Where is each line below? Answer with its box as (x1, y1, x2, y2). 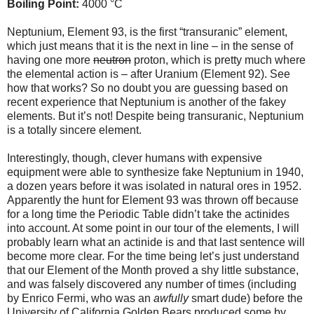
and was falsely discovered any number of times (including (7, 278, 296, 290)
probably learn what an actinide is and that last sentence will (7, 235, 305, 248)
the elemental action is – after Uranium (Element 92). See (7, 67, 290, 80)
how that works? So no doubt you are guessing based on (7, 81, 288, 94)
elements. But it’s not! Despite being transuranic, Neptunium (7, 109, 303, 122)
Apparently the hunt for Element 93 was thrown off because (7, 193, 299, 206)
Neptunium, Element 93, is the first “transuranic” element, (7, 25, 287, 38)
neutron (93, 53, 131, 66)
